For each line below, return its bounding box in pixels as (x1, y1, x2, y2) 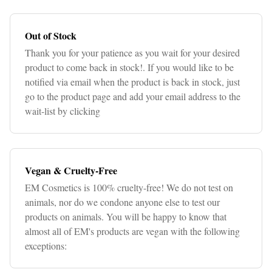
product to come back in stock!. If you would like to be (25, 61, 234, 73)
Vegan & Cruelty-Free (25, 163, 117, 177)
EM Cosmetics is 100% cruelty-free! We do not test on (25, 181, 233, 194)
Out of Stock (25, 29, 76, 42)
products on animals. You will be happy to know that (25, 210, 226, 223)
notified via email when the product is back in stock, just (25, 75, 240, 88)
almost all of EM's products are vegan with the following (25, 225, 240, 237)
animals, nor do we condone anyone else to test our (25, 195, 220, 208)
